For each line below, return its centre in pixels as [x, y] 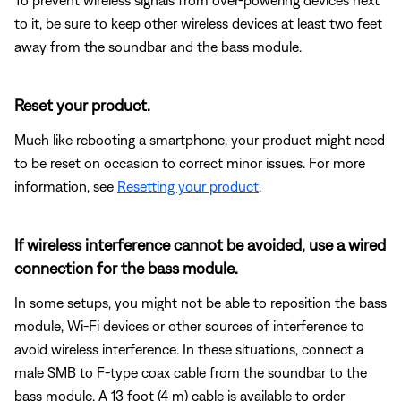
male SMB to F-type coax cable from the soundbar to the [191, 372]
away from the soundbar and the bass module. [158, 46]
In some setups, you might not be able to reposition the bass [200, 302]
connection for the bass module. [126, 268]
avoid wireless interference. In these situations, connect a [189, 349]
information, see [66, 186]
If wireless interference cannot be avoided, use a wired [200, 244]
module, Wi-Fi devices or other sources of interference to [189, 325]
